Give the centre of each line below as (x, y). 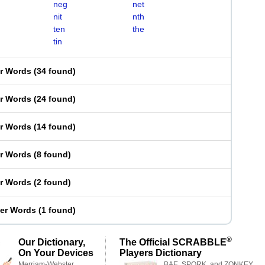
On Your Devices (56, 253)
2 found (52, 182)
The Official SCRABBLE (173, 242)
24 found (55, 99)
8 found (52, 154)
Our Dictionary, (52, 242)
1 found (57, 210)
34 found (55, 71)
